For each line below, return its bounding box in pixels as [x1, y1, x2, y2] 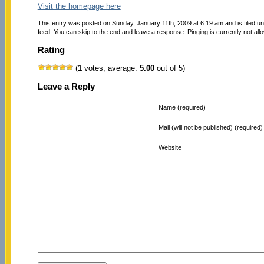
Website [158, 143, 181, 151]
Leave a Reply [37, 81, 95, 92]
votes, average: [81, 64, 140, 73]
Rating [37, 44, 65, 55]
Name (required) [158, 103, 206, 111]
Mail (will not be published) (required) [158, 123, 263, 131]
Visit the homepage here [37, 1, 121, 11]
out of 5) [154, 64, 185, 73]
